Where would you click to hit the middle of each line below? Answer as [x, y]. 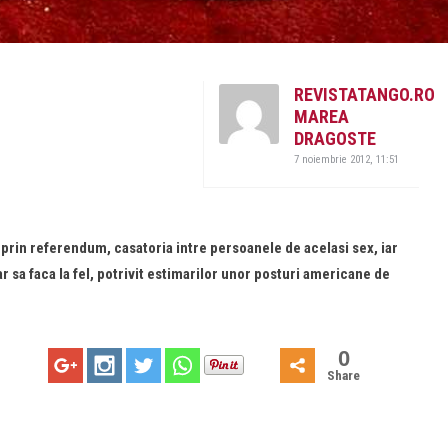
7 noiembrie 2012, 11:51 [346, 159]
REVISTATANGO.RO [364, 94]
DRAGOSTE [335, 138]
